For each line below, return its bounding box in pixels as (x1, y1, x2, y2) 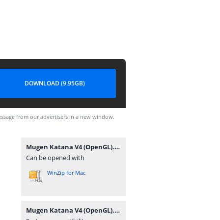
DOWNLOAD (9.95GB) (24, 79, 85, 87)
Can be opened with (26, 153, 84, 162)
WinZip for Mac (47, 169, 85, 176)
